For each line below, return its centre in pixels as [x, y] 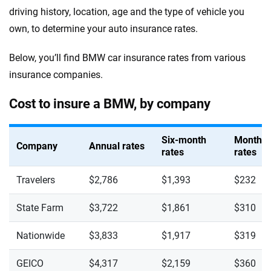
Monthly [252, 140]
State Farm [40, 208]
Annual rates [117, 146]
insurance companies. [56, 75]
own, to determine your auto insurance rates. [103, 29]
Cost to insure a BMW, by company [110, 104]
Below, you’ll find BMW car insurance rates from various [127, 58]
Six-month [184, 140]
